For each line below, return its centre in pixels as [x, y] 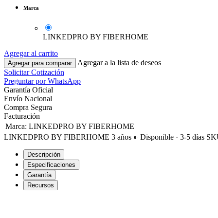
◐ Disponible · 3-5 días [169, 137]
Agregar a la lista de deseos [119, 62]
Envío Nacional [28, 98]
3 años [122, 137]
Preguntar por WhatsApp [42, 81]
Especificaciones [51, 164]
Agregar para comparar [40, 63]
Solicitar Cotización [34, 72]
